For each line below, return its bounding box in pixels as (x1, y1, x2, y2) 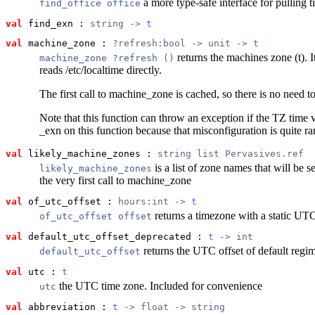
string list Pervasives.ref (157, 148, 304, 160)
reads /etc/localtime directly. (39, 64, 162, 77)
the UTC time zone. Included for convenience (56, 280, 262, 292)
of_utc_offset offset (39, 211, 152, 222)
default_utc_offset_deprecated (22, 231, 191, 243)
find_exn (22, 18, 73, 30)
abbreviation (22, 302, 96, 313)
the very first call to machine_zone (39, 174, 191, 187)
